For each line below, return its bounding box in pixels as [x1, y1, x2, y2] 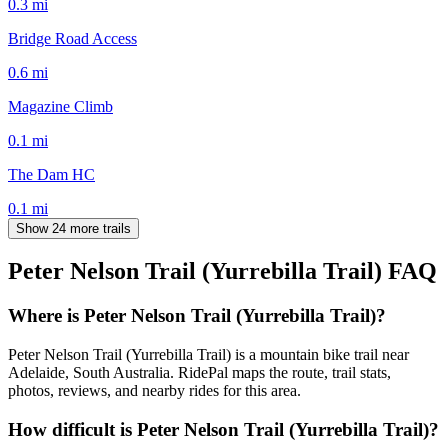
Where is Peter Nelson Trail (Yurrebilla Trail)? [8, 305, 386, 327]
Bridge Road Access [8, 29, 137, 47]
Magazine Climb [8, 97, 113, 115]
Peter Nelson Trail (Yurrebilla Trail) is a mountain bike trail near [8, 346, 409, 364]
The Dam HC [8, 165, 95, 183]
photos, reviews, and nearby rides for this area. [8, 382, 301, 400]
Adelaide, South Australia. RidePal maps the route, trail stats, [8, 364, 391, 382]
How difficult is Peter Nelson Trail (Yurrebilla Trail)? [8, 418, 439, 440]
